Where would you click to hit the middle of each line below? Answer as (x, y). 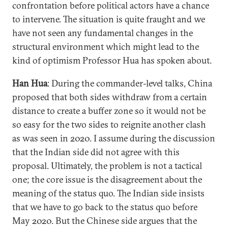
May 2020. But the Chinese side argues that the (105, 221)
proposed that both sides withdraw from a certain (110, 97)
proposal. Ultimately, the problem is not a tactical (107, 166)
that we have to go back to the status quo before (105, 207)
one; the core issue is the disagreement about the (107, 179)
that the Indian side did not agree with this (96, 152)
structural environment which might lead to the (106, 47)
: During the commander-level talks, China (130, 83)
